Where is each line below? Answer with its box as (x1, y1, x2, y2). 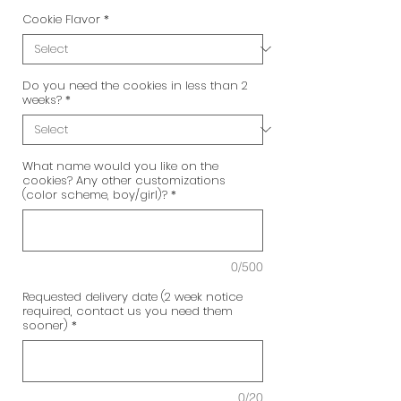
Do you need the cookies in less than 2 (22, 76, 248, 94)
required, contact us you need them (22, 302, 233, 320)
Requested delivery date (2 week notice (22, 287, 243, 305)
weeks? (22, 90, 62, 108)
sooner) (22, 316, 68, 334)
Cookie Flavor (22, 10, 100, 28)
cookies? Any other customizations (22, 171, 226, 189)
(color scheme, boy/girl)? (22, 185, 167, 203)
